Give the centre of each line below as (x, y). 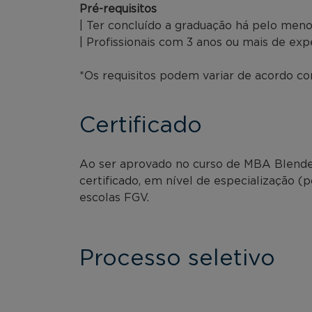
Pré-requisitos (118, 9)
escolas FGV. (114, 197)
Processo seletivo (177, 258)
